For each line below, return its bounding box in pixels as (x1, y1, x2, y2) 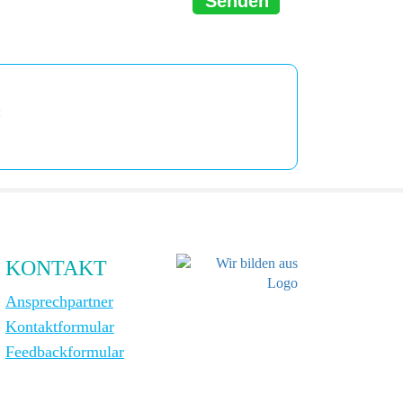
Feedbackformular (4, 342, 124, 361)
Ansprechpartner (4, 291, 113, 310)
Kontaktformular (4, 317, 114, 336)
